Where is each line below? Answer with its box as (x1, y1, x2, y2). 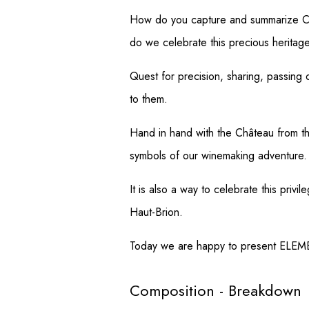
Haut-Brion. (130, 203, 183, 220)
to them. (130, 90, 168, 107)
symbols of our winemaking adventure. (130, 147, 307, 163)
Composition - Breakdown (130, 279, 301, 301)
